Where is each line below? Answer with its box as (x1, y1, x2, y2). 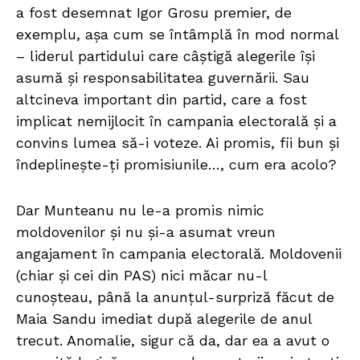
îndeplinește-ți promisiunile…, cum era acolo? (16, 156, 337, 174)
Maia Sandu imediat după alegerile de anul (16, 310, 312, 328)
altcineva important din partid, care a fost (16, 91, 307, 108)
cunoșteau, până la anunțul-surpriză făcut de (16, 288, 334, 306)
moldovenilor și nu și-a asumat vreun (16, 223, 276, 241)
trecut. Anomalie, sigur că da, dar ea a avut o (16, 332, 329, 350)
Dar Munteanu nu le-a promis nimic (16, 202, 264, 219)
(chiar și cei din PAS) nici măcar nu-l (16, 267, 267, 284)
